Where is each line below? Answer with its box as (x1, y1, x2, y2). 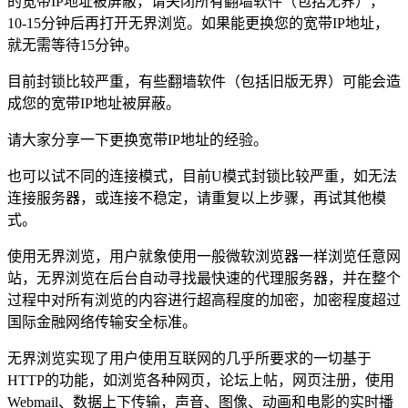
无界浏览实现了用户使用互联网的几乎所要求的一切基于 (7, 350, 372, 366)
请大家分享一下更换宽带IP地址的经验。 (7, 131, 268, 148)
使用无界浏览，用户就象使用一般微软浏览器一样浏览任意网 (7, 248, 401, 264)
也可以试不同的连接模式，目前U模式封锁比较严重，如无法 (7, 168, 397, 184)
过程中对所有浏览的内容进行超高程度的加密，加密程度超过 (7, 291, 401, 308)
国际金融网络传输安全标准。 (7, 313, 197, 330)
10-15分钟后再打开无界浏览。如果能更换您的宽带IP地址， (7, 15, 389, 31)
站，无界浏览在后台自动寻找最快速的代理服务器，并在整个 (7, 270, 401, 286)
